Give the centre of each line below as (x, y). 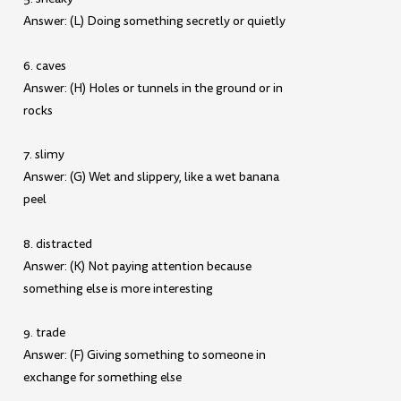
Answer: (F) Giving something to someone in (145, 355)
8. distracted (58, 243)
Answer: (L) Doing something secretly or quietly (155, 21)
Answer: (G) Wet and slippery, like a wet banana (152, 177)
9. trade (45, 333)
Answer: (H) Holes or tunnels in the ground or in (154, 88)
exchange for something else (103, 378)
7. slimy (44, 155)
